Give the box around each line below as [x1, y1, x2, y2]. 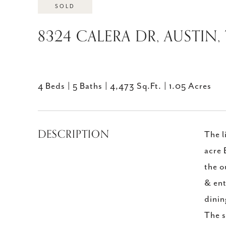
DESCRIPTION [38, 126, 109, 143]
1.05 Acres [169, 81, 211, 91]
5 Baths [73, 81, 102, 91]
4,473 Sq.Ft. [110, 81, 161, 91]
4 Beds [38, 81, 65, 91]
